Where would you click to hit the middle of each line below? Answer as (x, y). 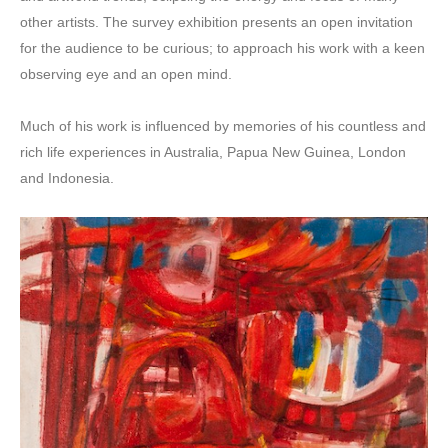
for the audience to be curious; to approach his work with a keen (222, 48)
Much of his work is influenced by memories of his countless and (223, 126)
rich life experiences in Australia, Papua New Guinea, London (213, 152)
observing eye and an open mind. (126, 74)
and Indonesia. (67, 178)
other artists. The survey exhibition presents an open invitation (216, 22)
